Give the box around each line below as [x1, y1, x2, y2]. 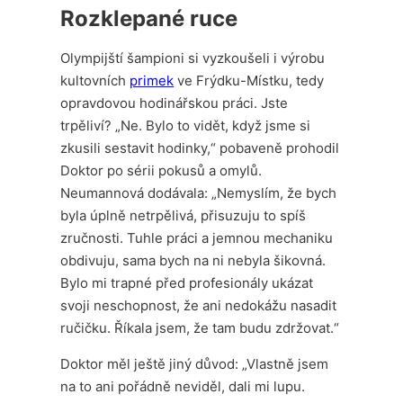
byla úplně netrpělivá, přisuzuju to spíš [60, 206, 307, 224]
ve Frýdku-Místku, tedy [174, 71, 325, 89]
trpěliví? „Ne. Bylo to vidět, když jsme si [60, 116, 311, 134]
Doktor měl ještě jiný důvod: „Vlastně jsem [60, 354, 329, 372]
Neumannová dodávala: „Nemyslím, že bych [60, 184, 337, 201]
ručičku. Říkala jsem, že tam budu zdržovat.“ [60, 318, 340, 336]
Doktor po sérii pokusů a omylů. [60, 161, 263, 179]
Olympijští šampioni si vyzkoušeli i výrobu [60, 49, 326, 67]
